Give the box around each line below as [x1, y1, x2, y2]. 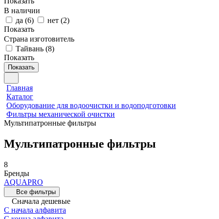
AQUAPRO [4, 177, 43, 186]
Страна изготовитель [4, 35, 74, 43]
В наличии [4, 6, 40, 15]
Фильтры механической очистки [6, 110, 115, 118]
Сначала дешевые [12, 197, 72, 205]
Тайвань [16, 44, 44, 53]
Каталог [6, 92, 33, 101]
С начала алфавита [4, 205, 66, 214]
